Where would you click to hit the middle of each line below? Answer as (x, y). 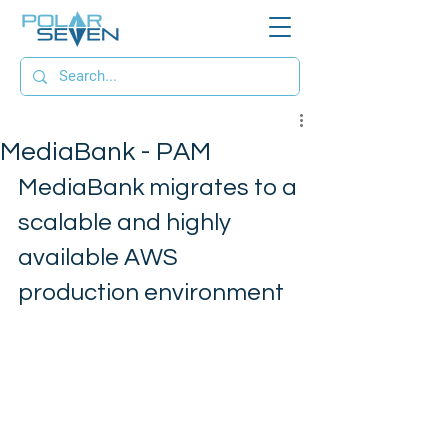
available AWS (100, 257)
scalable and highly (127, 222)
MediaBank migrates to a (160, 187)
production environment (153, 292)
